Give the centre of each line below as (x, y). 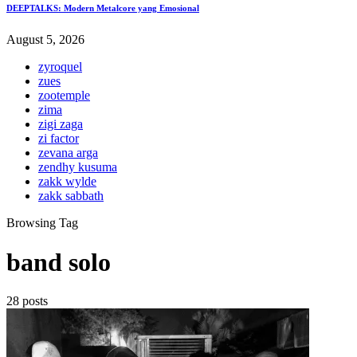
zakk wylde (67, 182)
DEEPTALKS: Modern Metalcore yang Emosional (103, 8)
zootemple (64, 96)
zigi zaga (61, 124)
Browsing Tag (42, 223)
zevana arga (68, 153)
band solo (59, 262)
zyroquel (60, 67)
